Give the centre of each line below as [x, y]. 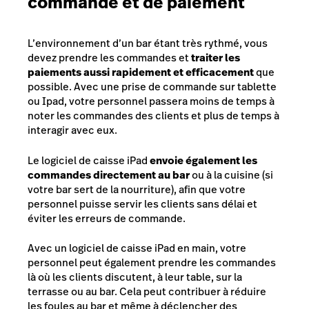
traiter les [216, 58]
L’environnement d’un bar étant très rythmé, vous [148, 43]
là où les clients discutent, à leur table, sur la [135, 277]
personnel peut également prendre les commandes [152, 263]
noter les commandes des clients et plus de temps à [153, 116]
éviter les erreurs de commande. [107, 218]
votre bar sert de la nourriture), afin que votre [137, 189]
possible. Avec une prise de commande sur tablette [152, 87]
